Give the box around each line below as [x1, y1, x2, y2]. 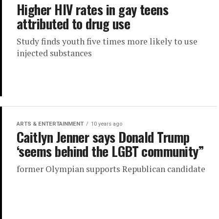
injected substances [17, 47, 92, 59]
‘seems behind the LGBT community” [17, 141, 204, 161]
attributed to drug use [17, 14, 131, 33]
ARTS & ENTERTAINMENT [17, 121, 84, 127]
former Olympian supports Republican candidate [17, 163, 205, 175]
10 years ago [91, 121, 122, 127]
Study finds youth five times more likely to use [17, 36, 197, 47]
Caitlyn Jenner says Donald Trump [17, 127, 190, 147]
